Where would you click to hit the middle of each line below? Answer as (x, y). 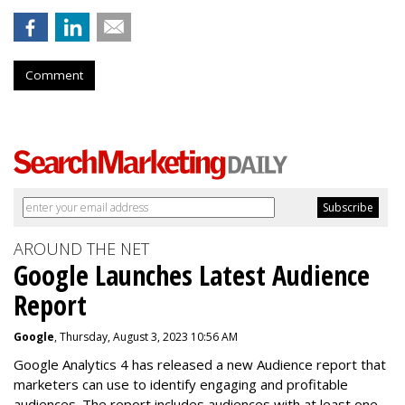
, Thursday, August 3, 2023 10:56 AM (146, 337)
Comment (54, 75)
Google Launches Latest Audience (192, 275)
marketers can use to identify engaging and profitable (181, 384)
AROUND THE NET (81, 249)
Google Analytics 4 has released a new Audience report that (200, 364)
